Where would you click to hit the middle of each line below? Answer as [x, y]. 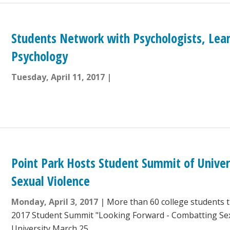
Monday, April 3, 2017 [55, 202]
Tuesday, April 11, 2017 [58, 77]
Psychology [40, 56]
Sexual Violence [51, 181]
